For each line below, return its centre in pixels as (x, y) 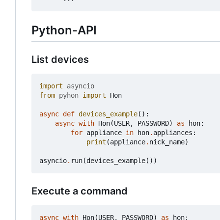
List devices (60, 60)
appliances (173, 133)
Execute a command (80, 191)
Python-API (64, 30)
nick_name (167, 142)
